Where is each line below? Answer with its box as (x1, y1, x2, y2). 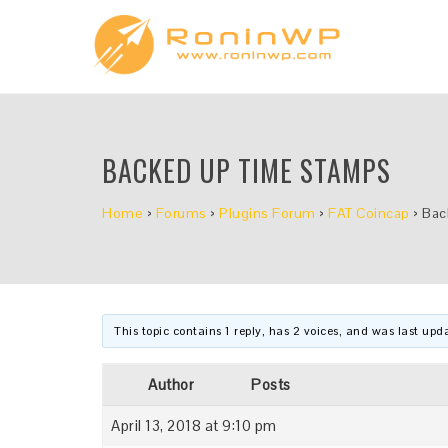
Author (148, 375, 194, 394)
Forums (155, 204, 207, 222)
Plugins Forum (219, 204, 316, 222)
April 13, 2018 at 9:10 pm (111, 416, 277, 435)
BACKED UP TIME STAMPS (102, 150, 391, 191)
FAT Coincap (328, 204, 410, 222)
